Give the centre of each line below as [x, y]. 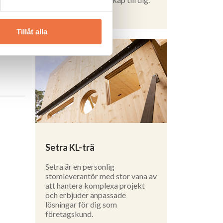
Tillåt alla [32, 31]
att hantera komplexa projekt [95, 186]
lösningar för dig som [81, 205]
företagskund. [69, 214]
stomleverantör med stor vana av [101, 176]
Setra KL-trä [70, 148]
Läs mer [60, 14]
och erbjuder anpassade [86, 195]
